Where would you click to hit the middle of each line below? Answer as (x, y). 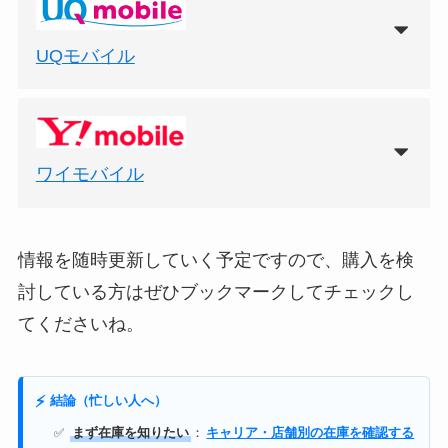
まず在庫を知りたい (131, 431)
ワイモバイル (89, 174)
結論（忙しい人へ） (108, 400)
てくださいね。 (80, 324)
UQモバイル (85, 55)
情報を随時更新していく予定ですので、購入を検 (215, 260)
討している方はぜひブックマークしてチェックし (215, 292)
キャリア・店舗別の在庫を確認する (310, 431)
